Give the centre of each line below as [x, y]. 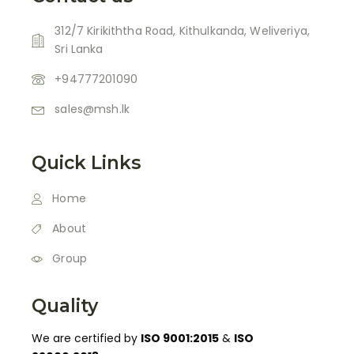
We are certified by [87, 339]
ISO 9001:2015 [180, 339]
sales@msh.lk [92, 109]
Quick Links [87, 163]
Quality [65, 306]
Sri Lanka [79, 49]
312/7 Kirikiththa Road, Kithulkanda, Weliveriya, [183, 31]
